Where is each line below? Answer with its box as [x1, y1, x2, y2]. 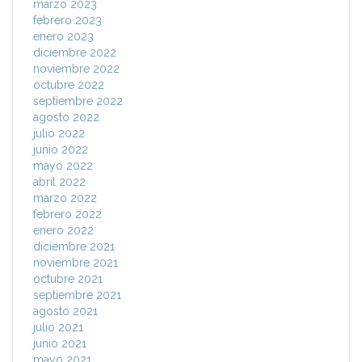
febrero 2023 [33, 14, 102, 27]
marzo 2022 [33, 192, 97, 205]
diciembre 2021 [33, 240, 115, 254]
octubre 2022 [33, 78, 104, 92]
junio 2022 [33, 143, 88, 157]
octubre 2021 [33, 272, 103, 286]
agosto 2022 [33, 111, 99, 124]
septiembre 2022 [33, 95, 123, 108]
